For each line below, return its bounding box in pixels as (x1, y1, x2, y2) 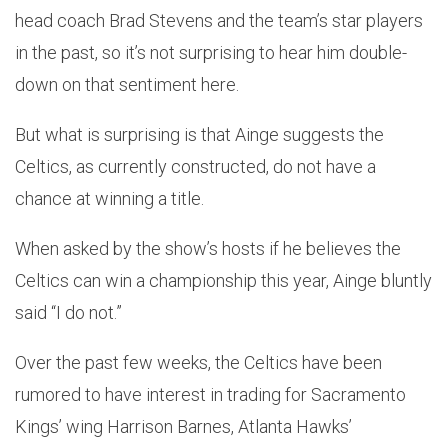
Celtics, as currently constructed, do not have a (15, 155, 376, 177)
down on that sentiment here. (15, 73, 239, 95)
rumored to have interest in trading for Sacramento (15, 383, 406, 405)
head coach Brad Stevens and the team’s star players (15, 9, 423, 31)
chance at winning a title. (15, 187, 204, 209)
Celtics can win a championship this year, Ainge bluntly (15, 269, 432, 291)
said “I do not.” (15, 301, 122, 323)
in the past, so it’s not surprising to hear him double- (15, 41, 407, 63)
